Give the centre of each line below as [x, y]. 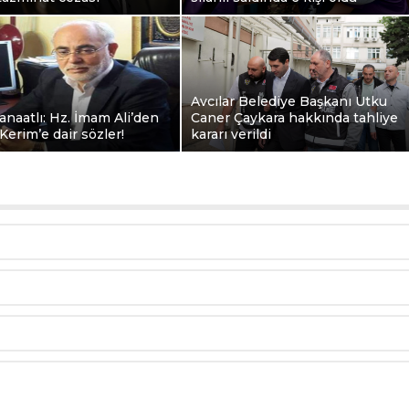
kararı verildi [231, 134]
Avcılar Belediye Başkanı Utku [289, 101]
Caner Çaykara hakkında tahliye [294, 117]
